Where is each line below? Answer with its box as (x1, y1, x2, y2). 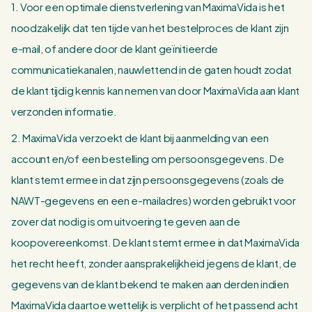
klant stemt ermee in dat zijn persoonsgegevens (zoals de (11, 173, 285, 186)
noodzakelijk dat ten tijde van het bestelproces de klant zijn (11, 21, 289, 34)
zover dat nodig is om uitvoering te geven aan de (11, 214, 240, 228)
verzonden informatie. (11, 104, 117, 118)
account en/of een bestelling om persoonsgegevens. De (11, 152, 284, 165)
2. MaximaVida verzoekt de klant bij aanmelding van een (11, 131, 269, 144)
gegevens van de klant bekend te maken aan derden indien (11, 277, 289, 290)
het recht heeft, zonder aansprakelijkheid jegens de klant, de (11, 256, 297, 270)
